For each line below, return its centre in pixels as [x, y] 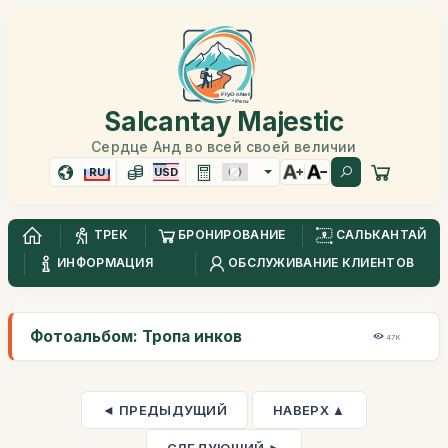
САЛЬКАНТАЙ [381, 235]
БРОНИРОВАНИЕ [231, 235]
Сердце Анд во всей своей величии [224, 146]
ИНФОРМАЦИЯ [105, 263]
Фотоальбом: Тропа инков [136, 336]
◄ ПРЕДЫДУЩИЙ [165, 410]
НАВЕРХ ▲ [309, 410]
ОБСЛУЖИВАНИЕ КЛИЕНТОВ [321, 263]
